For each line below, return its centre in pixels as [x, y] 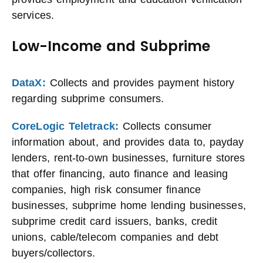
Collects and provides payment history [140, 83]
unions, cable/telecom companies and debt [115, 237]
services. [33, 15]
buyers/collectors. [53, 253]
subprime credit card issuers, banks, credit [115, 221]
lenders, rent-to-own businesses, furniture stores [129, 158]
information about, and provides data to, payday [128, 142]
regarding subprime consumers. [88, 99]
